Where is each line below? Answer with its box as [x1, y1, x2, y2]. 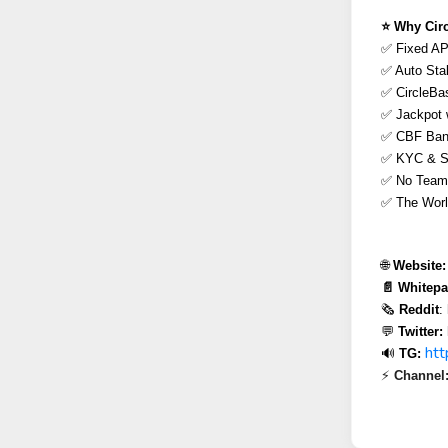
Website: [392, 258, 446, 274]
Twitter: [397, 324, 443, 340]
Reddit [398, 302, 439, 318]
